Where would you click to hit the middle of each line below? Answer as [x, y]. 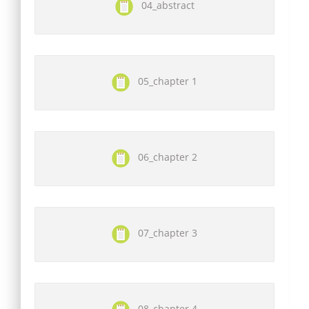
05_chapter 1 [163, 81]
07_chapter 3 [163, 232]
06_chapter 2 [163, 157]
